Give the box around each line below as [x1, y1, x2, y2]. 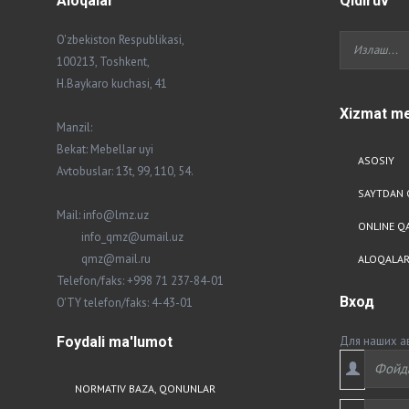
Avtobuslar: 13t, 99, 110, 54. [57, 163, 194, 179]
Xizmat [340, 105, 387, 122]
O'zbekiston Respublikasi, [57, 32, 184, 47]
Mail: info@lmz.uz [57, 207, 149, 223]
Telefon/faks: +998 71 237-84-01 [57, 273, 224, 288]
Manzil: [57, 120, 92, 135]
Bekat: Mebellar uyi [57, 142, 156, 157]
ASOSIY [358, 153, 394, 167]
